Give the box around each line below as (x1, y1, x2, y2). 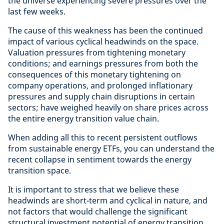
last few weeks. (8, 6, 65, 17)
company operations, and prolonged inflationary (8, 80, 192, 91)
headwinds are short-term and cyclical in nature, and (8, 195, 207, 206)
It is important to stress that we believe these (8, 184, 179, 195)
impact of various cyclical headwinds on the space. (8, 36, 198, 47)
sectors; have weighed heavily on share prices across (8, 102, 208, 113)
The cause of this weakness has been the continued (8, 25, 203, 36)
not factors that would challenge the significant (8, 206, 187, 217)
